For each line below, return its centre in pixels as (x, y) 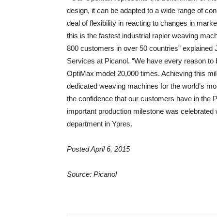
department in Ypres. (100, 124)
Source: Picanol (92, 174)
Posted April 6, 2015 (98, 149)
